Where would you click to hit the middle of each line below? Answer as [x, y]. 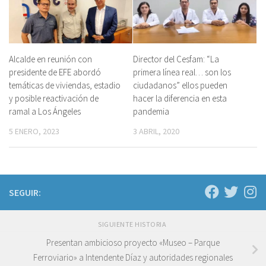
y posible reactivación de [54, 98]
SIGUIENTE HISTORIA [133, 224]
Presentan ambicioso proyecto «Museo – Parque [133, 242]
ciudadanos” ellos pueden [180, 85]
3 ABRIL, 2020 [156, 131]
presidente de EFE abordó [55, 72]
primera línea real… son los [182, 72]
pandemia [151, 111]
